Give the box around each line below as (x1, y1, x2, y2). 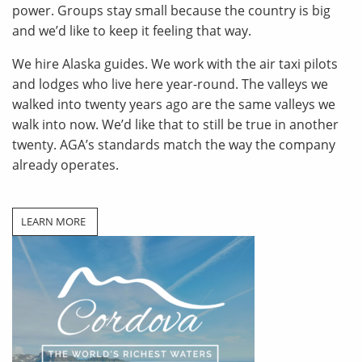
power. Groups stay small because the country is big (12, 2, 330, 19)
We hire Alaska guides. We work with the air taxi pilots (12, 55, 338, 73)
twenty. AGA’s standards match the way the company (12, 136, 335, 154)
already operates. (12, 156, 119, 174)
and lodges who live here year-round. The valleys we (12, 75, 328, 93)
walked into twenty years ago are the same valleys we (12, 95, 335, 113)
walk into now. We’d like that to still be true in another (12, 116, 339, 133)
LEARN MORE (21, 214, 86, 229)
